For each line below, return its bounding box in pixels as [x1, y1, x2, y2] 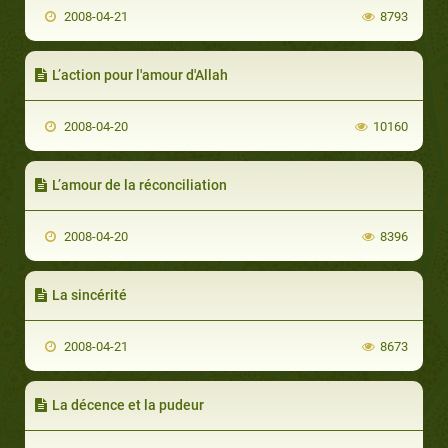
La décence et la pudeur [52, 396, 204, 413]
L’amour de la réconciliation [52, 176, 227, 193]
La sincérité [52, 286, 127, 303]
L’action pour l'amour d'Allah [52, 66, 228, 83]
